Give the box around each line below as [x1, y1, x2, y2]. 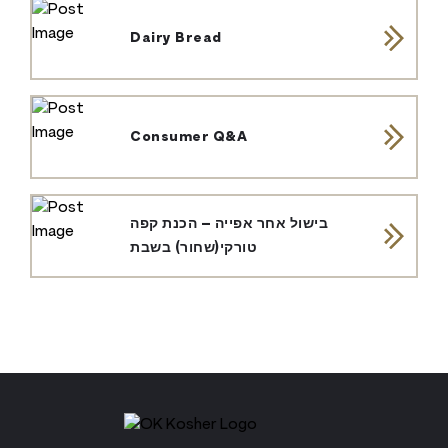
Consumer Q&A [130, 127, 248, 148]
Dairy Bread [130, 28, 222, 49]
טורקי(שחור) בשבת [130, 238, 258, 259]
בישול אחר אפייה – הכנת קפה [130, 214, 329, 235]
